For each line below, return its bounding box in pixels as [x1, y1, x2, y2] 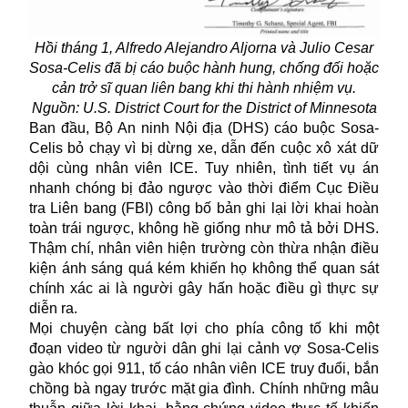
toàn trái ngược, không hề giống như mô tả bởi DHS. [29, 220, 379, 237]
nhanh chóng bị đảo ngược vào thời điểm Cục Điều [29, 180, 379, 197]
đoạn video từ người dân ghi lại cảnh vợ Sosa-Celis [29, 341, 379, 357]
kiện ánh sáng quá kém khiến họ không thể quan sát [29, 260, 379, 277]
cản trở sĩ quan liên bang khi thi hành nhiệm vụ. [52, 80, 356, 97]
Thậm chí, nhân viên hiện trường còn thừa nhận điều [29, 240, 379, 257]
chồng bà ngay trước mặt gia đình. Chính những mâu [29, 381, 379, 397]
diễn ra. [29, 301, 77, 317]
